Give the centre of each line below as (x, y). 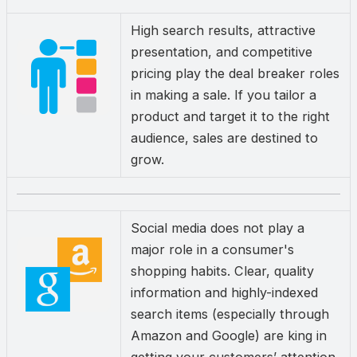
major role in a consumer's (212, 250)
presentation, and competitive (222, 52)
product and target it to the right (230, 117)
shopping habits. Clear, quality (222, 271)
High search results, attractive (223, 31)
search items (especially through (230, 314)
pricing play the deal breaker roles (235, 74)
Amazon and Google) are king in (229, 336)
